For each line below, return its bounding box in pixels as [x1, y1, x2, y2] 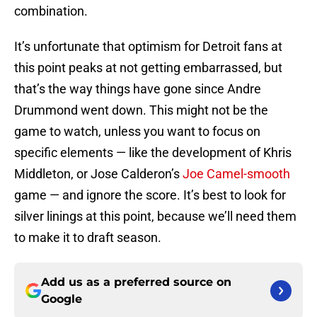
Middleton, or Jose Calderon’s [14, 166, 183, 182]
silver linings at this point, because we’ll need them [14, 209, 296, 224]
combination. [14, 4, 88, 19]
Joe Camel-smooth [183, 166, 290, 182]
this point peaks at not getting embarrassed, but [14, 60, 282, 76]
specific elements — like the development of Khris [14, 145, 292, 161]
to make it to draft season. [14, 230, 161, 246]
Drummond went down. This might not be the [14, 103, 268, 118]
